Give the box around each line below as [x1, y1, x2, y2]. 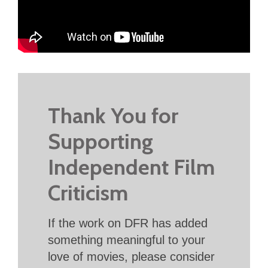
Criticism [48, 179, 128, 206]
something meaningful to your [48, 233, 205, 246]
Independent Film [48, 153, 215, 180]
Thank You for [48, 102, 178, 129]
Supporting [48, 127, 153, 154]
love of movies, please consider [48, 249, 215, 263]
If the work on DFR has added [48, 216, 208, 230]
